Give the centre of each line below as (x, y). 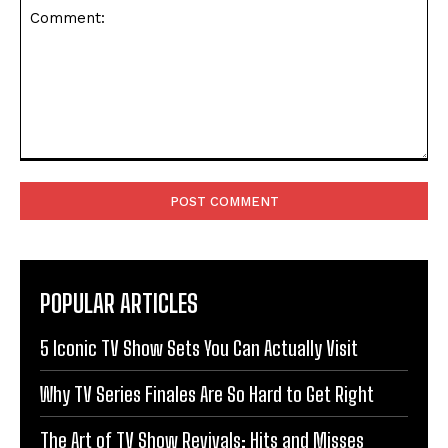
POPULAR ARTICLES (119, 303)
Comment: (52, 170)
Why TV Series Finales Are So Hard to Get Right (207, 393)
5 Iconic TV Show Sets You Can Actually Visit (199, 347)
